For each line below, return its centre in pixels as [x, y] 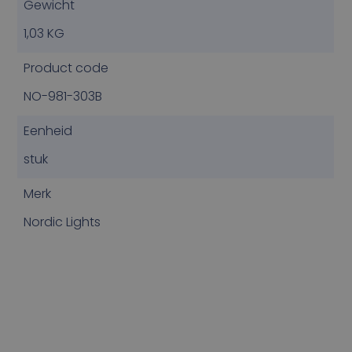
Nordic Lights [62, 222]
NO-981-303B [63, 96]
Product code [66, 68]
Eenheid [48, 130]
